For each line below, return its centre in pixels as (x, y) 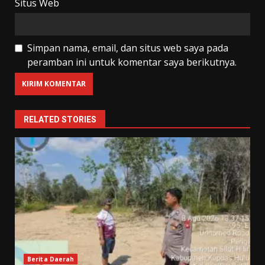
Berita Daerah (51, 259)
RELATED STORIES (60, 119)
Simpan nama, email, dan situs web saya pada (128, 48)
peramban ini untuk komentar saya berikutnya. (132, 62)
